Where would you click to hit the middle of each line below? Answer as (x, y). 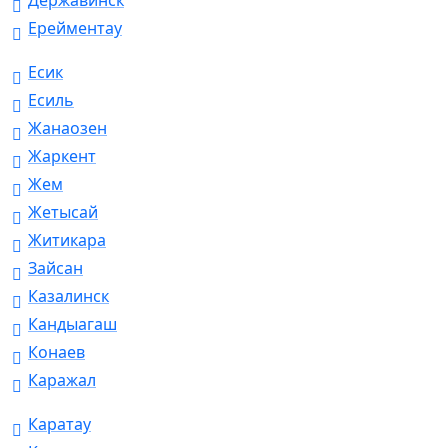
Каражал (62, 380)
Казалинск (68, 296)
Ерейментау (75, 28)
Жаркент (62, 156)
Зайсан (55, 268)
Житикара (67, 240)
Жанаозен (67, 128)
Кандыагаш (72, 324)
